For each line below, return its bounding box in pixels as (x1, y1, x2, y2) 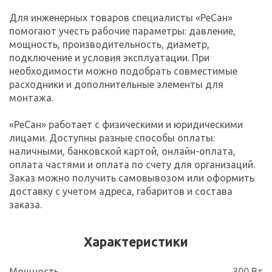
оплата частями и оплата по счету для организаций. (9, 158, 255, 170)
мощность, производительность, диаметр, (9, 38, 209, 50)
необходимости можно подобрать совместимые (9, 65, 237, 76)
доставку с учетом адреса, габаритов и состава (9, 185, 233, 197)
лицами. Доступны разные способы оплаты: (9, 132, 215, 143)
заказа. (9, 199, 42, 210)
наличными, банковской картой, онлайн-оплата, (9, 145, 236, 157)
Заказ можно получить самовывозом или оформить (9, 172, 254, 183)
